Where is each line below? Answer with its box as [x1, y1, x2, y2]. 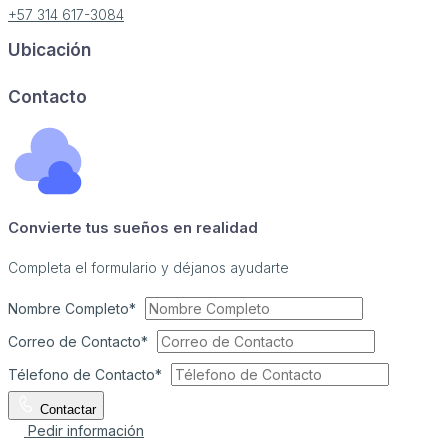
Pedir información [28, 421, 144, 439]
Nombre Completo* [8, 299, 136, 317]
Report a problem [354, 59, 434, 72]
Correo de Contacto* [8, 332, 148, 350]
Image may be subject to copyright [146, 59, 301, 71]
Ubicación [8, 38, 91, 60]
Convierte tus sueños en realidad [8, 219, 258, 238]
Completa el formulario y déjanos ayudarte [8, 258, 289, 276]
